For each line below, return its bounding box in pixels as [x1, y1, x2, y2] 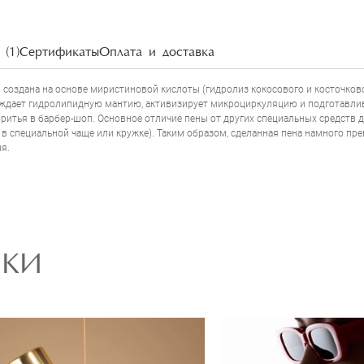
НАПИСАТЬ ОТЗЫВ [107, 20, 257, 37]
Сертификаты [19, 45, 99, 59]
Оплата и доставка [99, 45, 214, 59]
